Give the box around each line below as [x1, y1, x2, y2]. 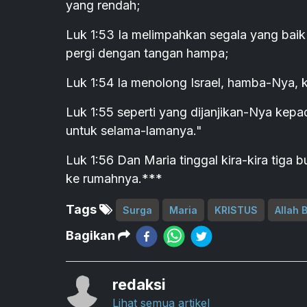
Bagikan [66, 228, 118, 243]
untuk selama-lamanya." [66, 123, 202, 138]
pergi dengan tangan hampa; [66, 46, 229, 61]
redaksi [112, 275, 166, 294]
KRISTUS [214, 204, 258, 217]
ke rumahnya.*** [66, 171, 162, 186]
